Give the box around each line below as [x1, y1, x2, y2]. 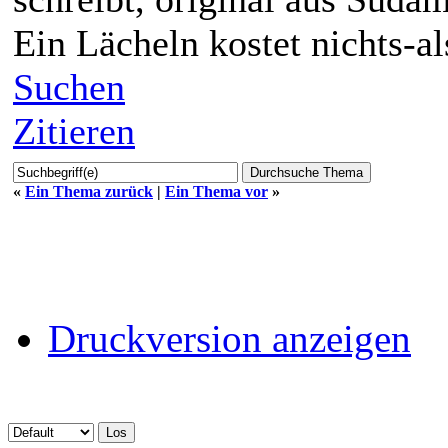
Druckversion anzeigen [48, 316, 411, 360]
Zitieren [13, 109, 135, 152]
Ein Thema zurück [25, 182, 153, 200]
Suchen [13, 65, 125, 108]
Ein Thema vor [165, 182, 268, 200]
